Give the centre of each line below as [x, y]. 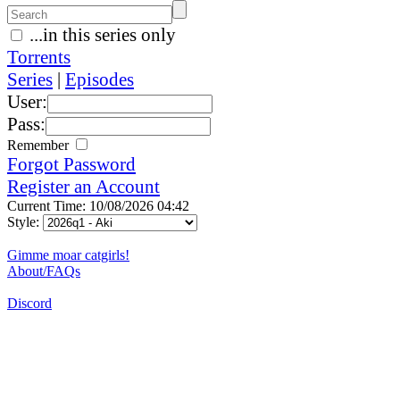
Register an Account [83, 186]
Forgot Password [71, 164]
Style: [25, 221]
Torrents [39, 57]
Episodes [100, 79]
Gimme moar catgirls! [68, 254]
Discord [29, 303]
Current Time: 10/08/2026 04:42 [98, 205]
